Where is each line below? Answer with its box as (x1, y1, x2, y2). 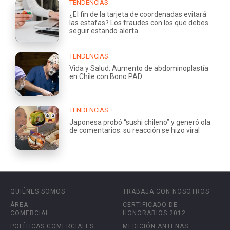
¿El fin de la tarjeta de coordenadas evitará (69, 10, 206, 18)
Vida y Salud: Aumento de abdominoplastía (69, 64, 208, 72)
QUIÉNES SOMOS (10, 187, 65, 195)
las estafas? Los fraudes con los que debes (69, 18, 208, 27)
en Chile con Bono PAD (69, 72, 142, 81)
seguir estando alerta (69, 26, 138, 35)
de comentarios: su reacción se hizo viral (69, 126, 200, 135)
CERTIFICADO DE (123, 201, 178, 208)
